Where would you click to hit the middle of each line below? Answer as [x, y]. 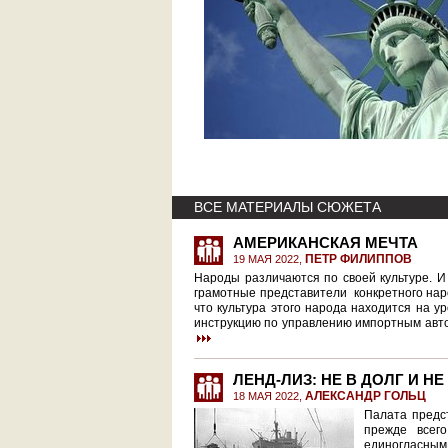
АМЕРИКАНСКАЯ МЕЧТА [325, 242]
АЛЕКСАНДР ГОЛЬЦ [365, 396]
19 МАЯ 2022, [269, 259]
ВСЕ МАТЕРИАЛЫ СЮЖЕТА [287, 207]
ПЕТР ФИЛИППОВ [358, 259]
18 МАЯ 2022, [269, 396]
